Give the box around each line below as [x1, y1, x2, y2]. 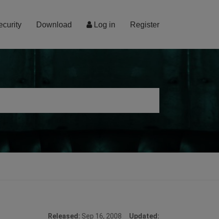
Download [36, 21, 72, 29]
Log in [92, 21, 115, 29]
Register [130, 21, 159, 29]
